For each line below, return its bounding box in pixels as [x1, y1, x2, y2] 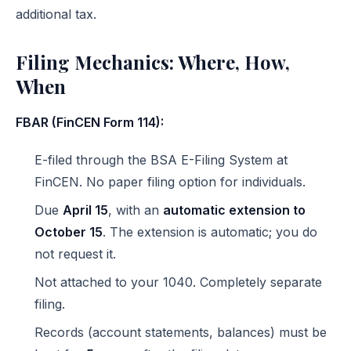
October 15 [34, 224, 103, 240]
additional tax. [16, 6, 96, 22]
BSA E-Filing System [150, 152, 273, 168]
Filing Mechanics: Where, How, [16, 49, 290, 74]
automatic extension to [163, 202, 306, 218]
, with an [108, 202, 163, 218]
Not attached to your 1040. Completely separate [34, 274, 322, 290]
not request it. [34, 246, 116, 262]
